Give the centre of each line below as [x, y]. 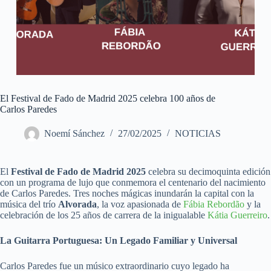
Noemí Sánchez [74, 134]
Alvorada [77, 204]
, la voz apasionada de [140, 204]
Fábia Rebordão [214, 204]
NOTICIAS [198, 134]
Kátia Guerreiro [237, 215]
